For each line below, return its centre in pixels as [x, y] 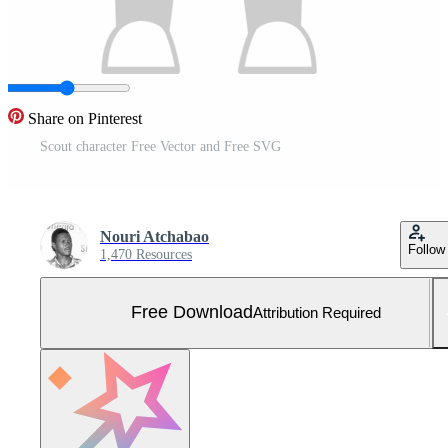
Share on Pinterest [85, 118]
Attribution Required [317, 313]
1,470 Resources [146, 254]
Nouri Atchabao [154, 236]
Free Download [192, 312]
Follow [426, 249]
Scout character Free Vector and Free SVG [160, 146]
